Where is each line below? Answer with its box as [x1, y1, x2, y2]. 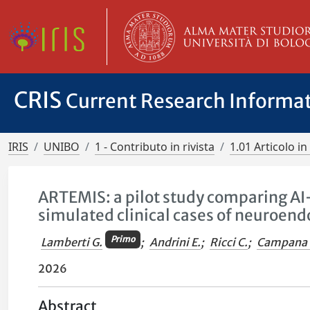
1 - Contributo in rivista [95, 139, 215, 154]
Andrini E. [149, 235, 201, 249]
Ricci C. [209, 235, 248, 249]
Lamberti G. [41, 235, 103, 249]
